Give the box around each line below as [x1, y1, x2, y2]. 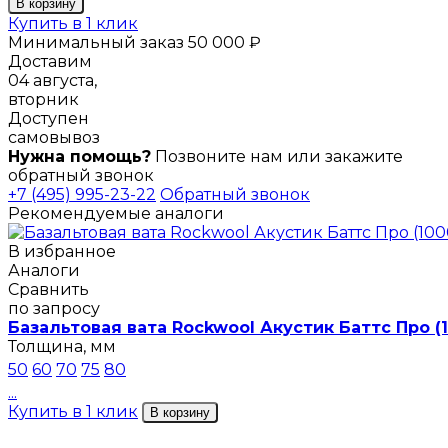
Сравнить [8, 279, 89, 299]
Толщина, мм [8, 336, 116, 356]
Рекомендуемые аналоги [8, 203, 224, 223]
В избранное [8, 241, 116, 261]
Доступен [8, 108, 89, 128]
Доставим [8, 51, 92, 71]
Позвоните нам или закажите [155, 146, 403, 166]
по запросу [8, 298, 100, 318]
